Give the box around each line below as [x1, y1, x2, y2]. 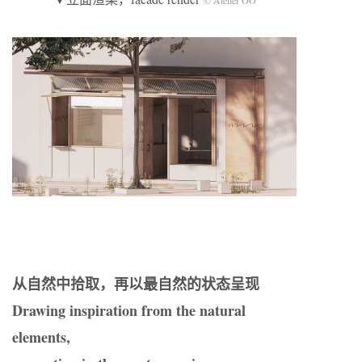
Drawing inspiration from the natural [12, 300, 246, 322]
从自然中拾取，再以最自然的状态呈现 [12, 273, 259, 295]
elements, [12, 326, 70, 348]
